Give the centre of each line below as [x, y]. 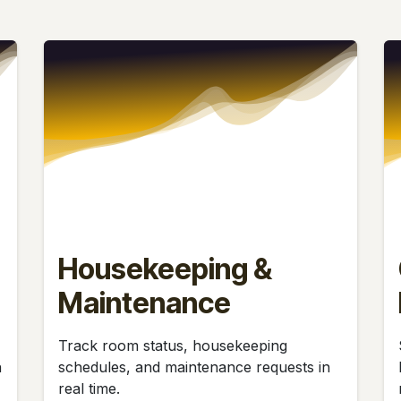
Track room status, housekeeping [173, 345]
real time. [91, 388]
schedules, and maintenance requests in [194, 367]
